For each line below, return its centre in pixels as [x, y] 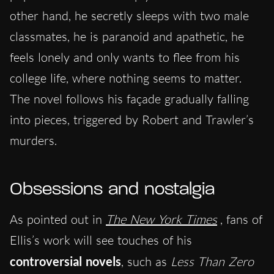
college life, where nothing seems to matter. [126, 78]
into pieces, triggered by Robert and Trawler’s [132, 120]
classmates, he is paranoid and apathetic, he [127, 37]
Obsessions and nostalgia [112, 190]
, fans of [241, 220]
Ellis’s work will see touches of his [101, 240]
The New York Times [161, 220]
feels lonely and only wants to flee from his [125, 57]
